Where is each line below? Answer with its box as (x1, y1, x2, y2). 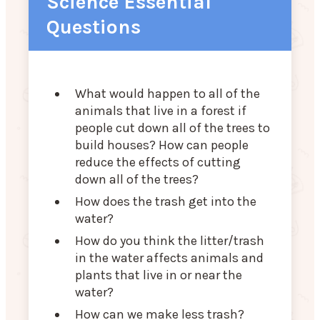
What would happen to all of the (75, 86, 260, 102)
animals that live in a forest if (75, 103, 246, 119)
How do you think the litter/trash (75, 233, 264, 249)
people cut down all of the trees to (75, 120, 270, 136)
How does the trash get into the (75, 194, 256, 210)
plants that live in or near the (75, 267, 242, 284)
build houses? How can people (75, 137, 249, 154)
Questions (46, 15, 141, 39)
